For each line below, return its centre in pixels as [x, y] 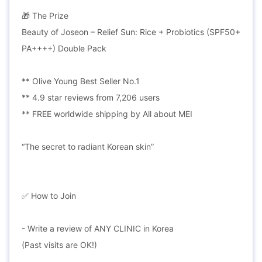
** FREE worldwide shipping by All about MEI [107, 114]
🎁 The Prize [45, 15]
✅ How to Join [49, 196]
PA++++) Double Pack [64, 48]
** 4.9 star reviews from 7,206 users [91, 97]
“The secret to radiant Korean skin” [88, 146]
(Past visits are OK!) [59, 245]
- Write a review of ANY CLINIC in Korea [98, 228]
